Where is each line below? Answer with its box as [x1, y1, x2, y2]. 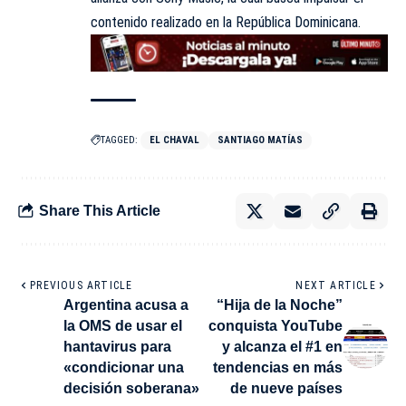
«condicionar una [63, 359, 184, 375]
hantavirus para [63, 338, 171, 354]
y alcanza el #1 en [222, 338, 343, 354]
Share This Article [39, 203, 160, 219]
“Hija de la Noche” [217, 296, 343, 313]
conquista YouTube [208, 317, 343, 333]
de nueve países [230, 380, 343, 396]
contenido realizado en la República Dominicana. [91, 14, 361, 32]
